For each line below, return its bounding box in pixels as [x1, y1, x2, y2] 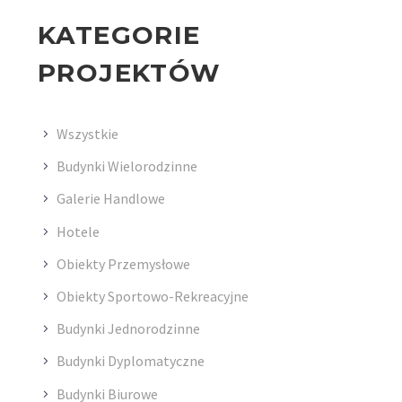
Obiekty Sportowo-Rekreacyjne [57, 287, 249, 306]
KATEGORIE [38, 19, 201, 50]
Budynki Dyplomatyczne [57, 352, 205, 371]
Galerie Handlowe [57, 189, 165, 208]
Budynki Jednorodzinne [57, 319, 200, 338]
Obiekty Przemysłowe [57, 254, 190, 273]
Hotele [57, 222, 100, 240]
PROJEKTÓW [38, 57, 222, 88]
